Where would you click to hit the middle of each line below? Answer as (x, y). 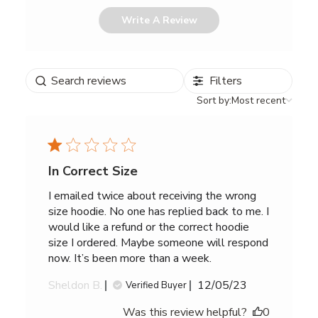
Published (246, 285)
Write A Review (159, 21)
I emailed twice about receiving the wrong (152, 196)
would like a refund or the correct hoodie (148, 227)
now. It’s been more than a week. (130, 259)
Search (41, 76)
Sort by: (214, 101)
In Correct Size (93, 171)
